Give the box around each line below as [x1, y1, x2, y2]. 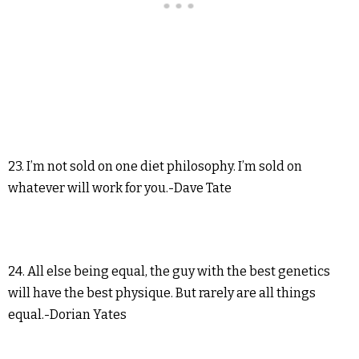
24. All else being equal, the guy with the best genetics [8, 264, 330, 280]
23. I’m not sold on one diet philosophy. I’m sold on [8, 159, 302, 175]
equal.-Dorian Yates [8, 307, 127, 323]
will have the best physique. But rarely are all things [8, 285, 316, 301]
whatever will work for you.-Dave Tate [8, 180, 232, 196]
